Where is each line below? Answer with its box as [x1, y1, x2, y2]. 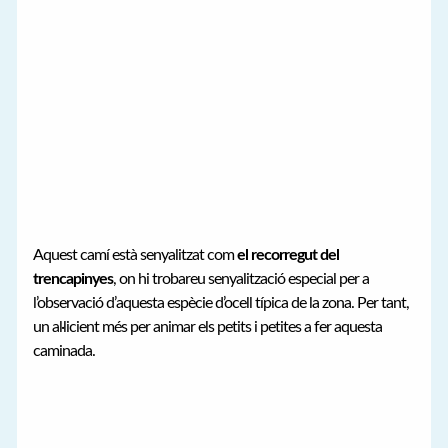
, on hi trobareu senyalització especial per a [113, 271, 370, 288]
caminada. [33, 343, 96, 360]
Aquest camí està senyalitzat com [33, 247, 238, 264]
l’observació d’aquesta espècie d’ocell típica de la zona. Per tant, [33, 295, 410, 312]
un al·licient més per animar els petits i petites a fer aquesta [33, 319, 383, 336]
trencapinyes [33, 271, 114, 288]
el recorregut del [237, 247, 340, 264]
